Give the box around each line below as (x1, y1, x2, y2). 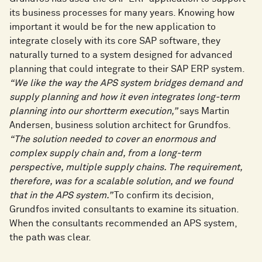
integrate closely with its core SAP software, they (9, 36, 220, 46)
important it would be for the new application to (9, 22, 216, 32)
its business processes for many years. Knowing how (9, 8, 235, 18)
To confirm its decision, (114, 191, 213, 201)
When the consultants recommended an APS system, (9, 219, 237, 229)
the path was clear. (9, 233, 91, 243)
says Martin (177, 106, 229, 116)
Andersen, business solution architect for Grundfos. (9, 120, 230, 130)
